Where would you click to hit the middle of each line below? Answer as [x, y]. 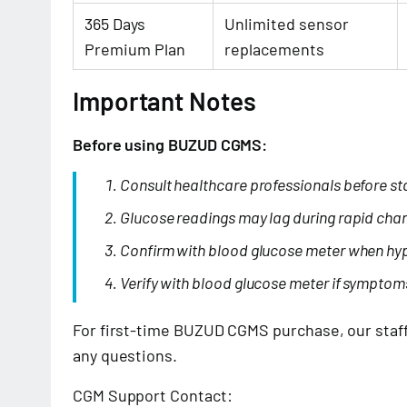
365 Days [115, 24]
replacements [274, 49]
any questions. [125, 355]
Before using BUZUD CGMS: [170, 144]
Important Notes [164, 101]
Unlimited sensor [287, 24]
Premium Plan [135, 49]
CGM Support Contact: [153, 395]
